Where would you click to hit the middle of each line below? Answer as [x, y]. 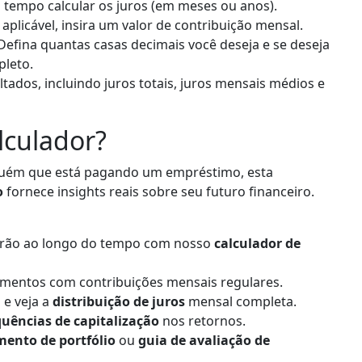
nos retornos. [202, 320]
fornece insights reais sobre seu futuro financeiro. [159, 191]
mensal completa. [241, 301]
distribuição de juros [119, 301]
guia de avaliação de [204, 340]
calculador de [257, 243]
